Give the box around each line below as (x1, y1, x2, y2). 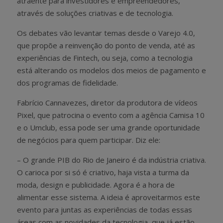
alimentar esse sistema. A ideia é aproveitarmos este (17, 192, 200, 202)
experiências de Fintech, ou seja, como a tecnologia (17, 52, 193, 63)
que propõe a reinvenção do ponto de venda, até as (17, 40, 195, 50)
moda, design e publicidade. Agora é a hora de (17, 179, 175, 190)
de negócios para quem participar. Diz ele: (17, 134, 160, 145)
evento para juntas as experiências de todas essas (17, 204, 192, 215)
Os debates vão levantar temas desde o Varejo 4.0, (17, 27, 195, 38)
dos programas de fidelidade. (17, 77, 118, 88)
